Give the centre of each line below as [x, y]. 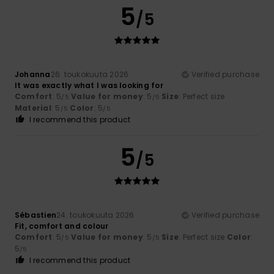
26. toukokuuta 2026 [90, 74]
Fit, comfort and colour [62, 226]
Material [33, 108]
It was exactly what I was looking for [89, 85]
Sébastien [36, 215]
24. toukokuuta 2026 [95, 215]
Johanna [33, 74]
